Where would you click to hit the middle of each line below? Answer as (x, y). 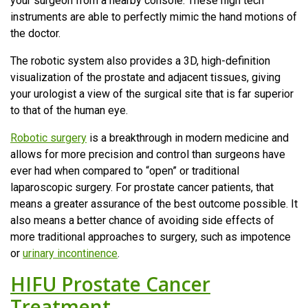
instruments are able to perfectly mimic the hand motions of (154, 16)
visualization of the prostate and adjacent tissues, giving (145, 77)
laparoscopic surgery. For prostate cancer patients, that (142, 187)
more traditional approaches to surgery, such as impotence (151, 236)
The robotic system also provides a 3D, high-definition (140, 60)
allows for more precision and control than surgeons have (148, 154)
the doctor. (35, 33)
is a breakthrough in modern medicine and (188, 137)
